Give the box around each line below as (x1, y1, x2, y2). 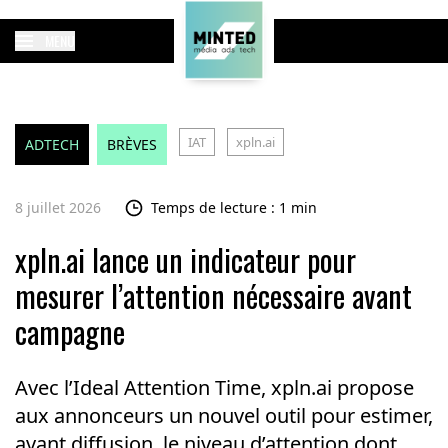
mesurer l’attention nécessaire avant (14, 273, 412, 318)
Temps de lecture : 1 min (150, 198, 317, 217)
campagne (14, 309, 125, 354)
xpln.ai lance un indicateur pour (14, 237, 356, 282)
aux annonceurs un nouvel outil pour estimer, (14, 402, 433, 429)
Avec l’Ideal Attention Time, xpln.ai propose (14, 374, 414, 401)
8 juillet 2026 (14, 198, 101, 217)
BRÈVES (106, 135, 157, 154)
